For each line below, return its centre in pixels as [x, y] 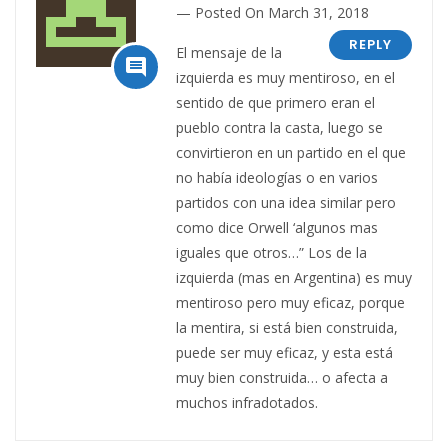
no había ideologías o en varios [277, 177]
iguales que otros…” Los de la [271, 252]
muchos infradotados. [247, 402]
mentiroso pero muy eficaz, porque [290, 302]
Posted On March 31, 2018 [282, 12]
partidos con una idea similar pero [286, 202]
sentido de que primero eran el [275, 102]
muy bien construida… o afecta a [282, 377]
